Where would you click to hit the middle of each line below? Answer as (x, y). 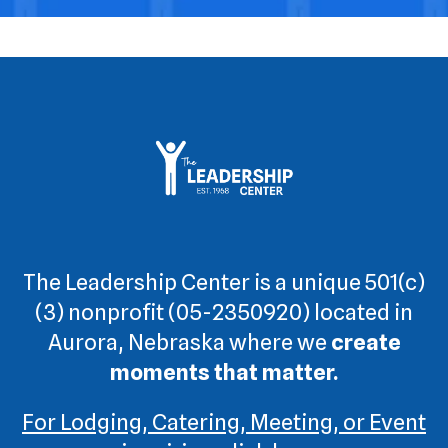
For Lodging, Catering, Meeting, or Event (224, 422)
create (365, 342)
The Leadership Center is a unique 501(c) (224, 282)
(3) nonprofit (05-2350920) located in (224, 312)
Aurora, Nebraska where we (189, 342)
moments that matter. (224, 372)
